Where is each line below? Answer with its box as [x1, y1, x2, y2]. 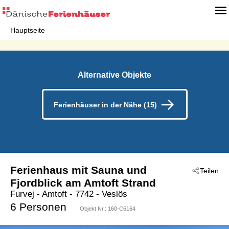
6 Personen [10, 200, 66, 213]
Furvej [10, 189, 34, 199]
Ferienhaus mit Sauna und [10, 164, 147, 176]
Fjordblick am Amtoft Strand [10, 176, 156, 189]
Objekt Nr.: [80, 205, 108, 212]
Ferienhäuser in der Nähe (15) [53, 101, 157, 109]
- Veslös [94, 189, 127, 199]
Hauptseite [10, 26, 45, 34]
